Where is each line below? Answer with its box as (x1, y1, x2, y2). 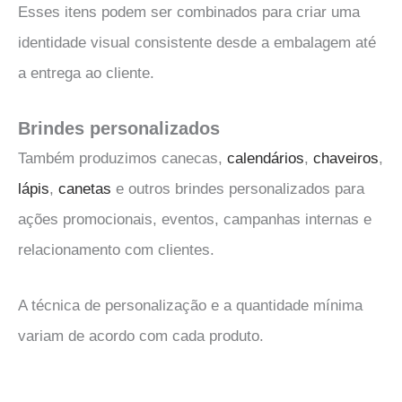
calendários (227, 150, 304, 168)
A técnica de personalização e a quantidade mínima (18, 296, 363, 314)
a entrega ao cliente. (18, 65, 154, 83)
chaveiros (313, 150, 379, 168)
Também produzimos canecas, (18, 150, 227, 168)
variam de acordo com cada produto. (18, 327, 264, 345)
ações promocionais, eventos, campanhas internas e (18, 211, 371, 229)
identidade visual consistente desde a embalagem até (18, 34, 376, 52)
